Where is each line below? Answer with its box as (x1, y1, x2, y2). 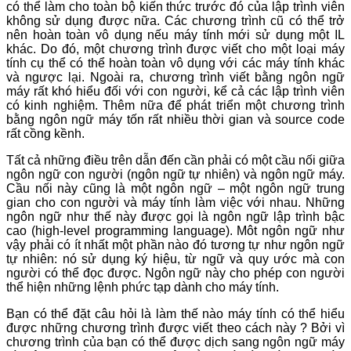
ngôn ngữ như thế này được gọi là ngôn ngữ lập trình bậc (6, 209, 345, 223)
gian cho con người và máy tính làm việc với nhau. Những (6, 195, 345, 209)
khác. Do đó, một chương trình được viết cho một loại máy (6, 42, 345, 56)
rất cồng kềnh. (6, 126, 85, 140)
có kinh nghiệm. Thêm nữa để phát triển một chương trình (6, 98, 345, 112)
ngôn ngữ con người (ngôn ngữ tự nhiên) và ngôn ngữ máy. (6, 167, 345, 181)
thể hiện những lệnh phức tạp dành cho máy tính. (6, 280, 279, 294)
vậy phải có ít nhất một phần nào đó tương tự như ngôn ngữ (6, 237, 345, 251)
